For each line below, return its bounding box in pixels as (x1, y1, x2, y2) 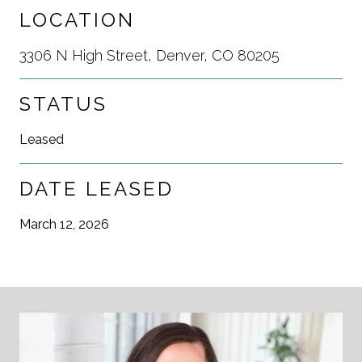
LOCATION (19, 7, 135, 32)
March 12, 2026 (19, 216, 109, 232)
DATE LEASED (19, 176, 174, 200)
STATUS (19, 91, 107, 116)
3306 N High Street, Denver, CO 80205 (19, 46, 280, 64)
